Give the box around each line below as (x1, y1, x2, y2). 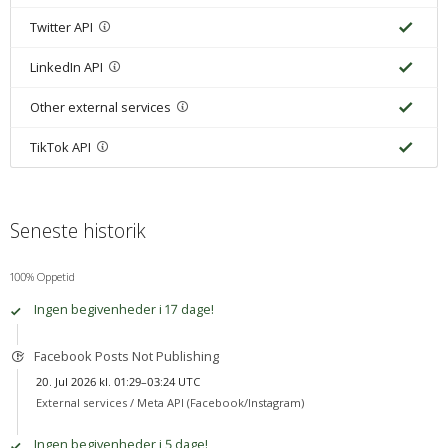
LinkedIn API (29, 58, 103, 77)
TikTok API (29, 138, 91, 157)
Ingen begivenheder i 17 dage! (33, 300, 214, 319)
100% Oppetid (9, 268, 75, 284)
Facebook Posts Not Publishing (33, 346, 219, 365)
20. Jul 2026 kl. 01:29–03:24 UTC (35, 374, 200, 390)
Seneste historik (9, 216, 146, 244)
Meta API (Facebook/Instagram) (136, 395, 304, 411)
